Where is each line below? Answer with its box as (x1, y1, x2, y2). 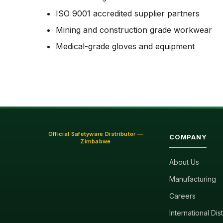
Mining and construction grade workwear (56, 25, 212, 35)
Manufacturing (169, 175, 216, 183)
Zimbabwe (80, 138, 111, 145)
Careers (169, 192, 196, 200)
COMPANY (169, 133, 207, 141)
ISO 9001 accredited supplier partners (56, 8, 200, 18)
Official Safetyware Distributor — (48, 130, 143, 137)
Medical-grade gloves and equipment (56, 41, 195, 51)
